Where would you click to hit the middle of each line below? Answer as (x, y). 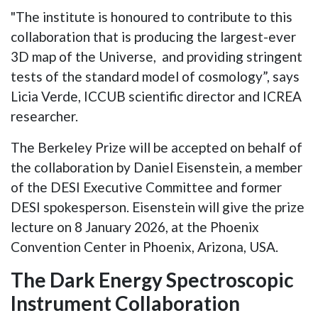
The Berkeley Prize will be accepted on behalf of (157, 147)
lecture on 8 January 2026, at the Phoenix (135, 226)
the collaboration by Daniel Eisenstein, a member (157, 167)
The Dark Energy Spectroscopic (152, 279)
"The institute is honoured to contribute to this (152, 16)
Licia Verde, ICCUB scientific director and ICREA (156, 96)
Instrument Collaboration (125, 303)
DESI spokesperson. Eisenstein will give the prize (158, 207)
